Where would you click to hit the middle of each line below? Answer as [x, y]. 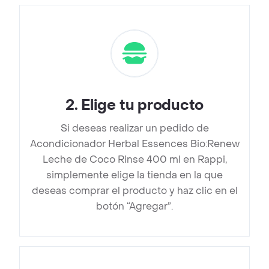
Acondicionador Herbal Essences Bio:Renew [134, 144]
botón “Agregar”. [134, 207]
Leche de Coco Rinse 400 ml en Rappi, [134, 160]
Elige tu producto [143, 106]
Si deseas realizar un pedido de [134, 128]
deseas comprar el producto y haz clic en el [134, 191]
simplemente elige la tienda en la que [134, 175]
